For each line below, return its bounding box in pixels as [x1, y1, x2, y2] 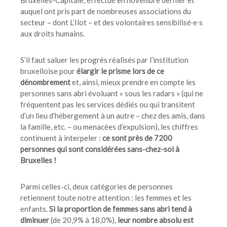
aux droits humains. [20, 28, 85, 38]
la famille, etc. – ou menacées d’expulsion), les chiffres [20, 122, 198, 131]
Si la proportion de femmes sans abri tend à [49, 204, 192, 213]
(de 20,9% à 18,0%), [49, 215, 118, 224]
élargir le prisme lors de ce [77, 66, 164, 75]
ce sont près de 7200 [102, 133, 172, 142]
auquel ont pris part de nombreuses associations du [20, 6, 191, 16]
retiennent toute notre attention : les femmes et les [20, 193, 192, 202]
